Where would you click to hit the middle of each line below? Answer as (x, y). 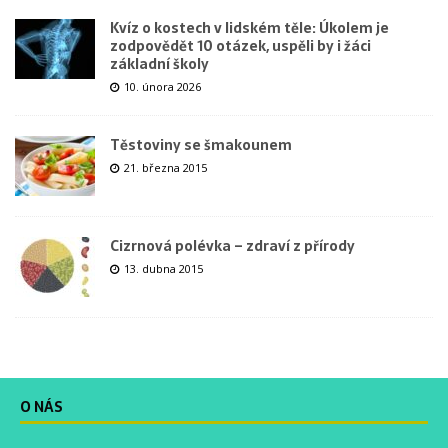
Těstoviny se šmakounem (201, 144)
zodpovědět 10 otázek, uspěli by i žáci (240, 45)
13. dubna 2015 (163, 268)
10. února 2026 (162, 86)
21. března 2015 (165, 167)
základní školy (159, 63)
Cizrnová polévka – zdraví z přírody (232, 245)
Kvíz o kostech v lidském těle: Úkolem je (249, 27)
